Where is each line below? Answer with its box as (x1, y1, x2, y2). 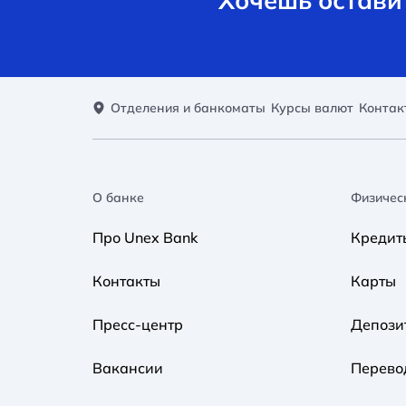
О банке (92, 188, 144, 206)
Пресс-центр (92, 314, 183, 333)
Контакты (92, 271, 160, 290)
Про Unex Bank (92, 227, 198, 246)
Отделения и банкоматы (111, 99, 266, 116)
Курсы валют (271, 99, 353, 116)
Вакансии (92, 358, 163, 377)
